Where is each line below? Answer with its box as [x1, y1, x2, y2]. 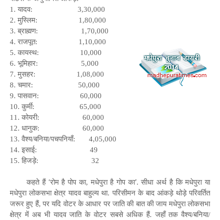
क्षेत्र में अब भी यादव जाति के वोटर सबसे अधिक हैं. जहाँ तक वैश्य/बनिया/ [10, 210, 210, 219]
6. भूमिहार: [10, 59, 38, 67]
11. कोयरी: [10, 113, 39, 121]
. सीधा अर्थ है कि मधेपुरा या [136, 178, 211, 186]
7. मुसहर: [10, 70, 35, 78]
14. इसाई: [10, 145, 37, 154]
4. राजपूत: [10, 37, 37, 46]
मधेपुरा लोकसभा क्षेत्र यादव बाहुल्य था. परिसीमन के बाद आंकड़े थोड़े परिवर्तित [10, 189, 210, 197]
